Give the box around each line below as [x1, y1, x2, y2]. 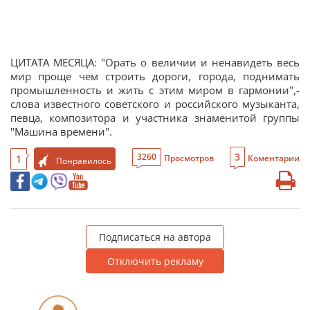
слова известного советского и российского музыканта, [10, 97, 300, 111]
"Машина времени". [10, 125, 112, 138]
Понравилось [56, 154, 111, 167]
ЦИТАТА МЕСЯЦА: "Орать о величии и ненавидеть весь [10, 55, 300, 69]
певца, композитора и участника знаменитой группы [10, 111, 300, 125]
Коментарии [248, 152, 300, 164]
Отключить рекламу [107, 255, 203, 268]
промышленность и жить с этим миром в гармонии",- [10, 83, 300, 97]
